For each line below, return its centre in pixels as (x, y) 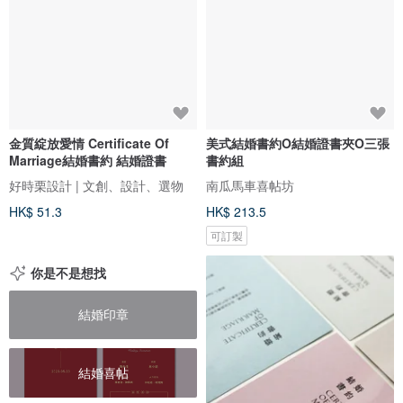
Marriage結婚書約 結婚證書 (88, 160)
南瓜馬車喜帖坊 (250, 185)
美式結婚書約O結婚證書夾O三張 (298, 143)
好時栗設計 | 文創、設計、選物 (96, 185)
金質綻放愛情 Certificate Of (89, 143)
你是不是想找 (68, 272)
